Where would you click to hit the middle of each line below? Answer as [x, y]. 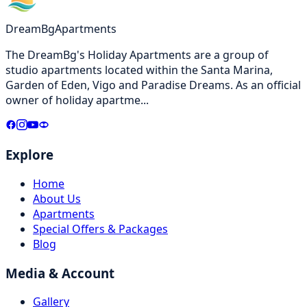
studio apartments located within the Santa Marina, [139, 70]
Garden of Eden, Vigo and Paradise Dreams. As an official [153, 85]
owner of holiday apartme [73, 100]
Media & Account [60, 273]
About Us [57, 199]
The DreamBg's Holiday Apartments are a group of [137, 54]
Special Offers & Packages [100, 229]
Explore [29, 155]
